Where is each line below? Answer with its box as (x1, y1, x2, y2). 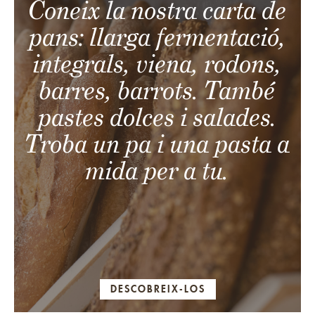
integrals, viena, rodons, (33, 48, 282, 79)
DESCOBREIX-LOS (110, 284, 205, 295)
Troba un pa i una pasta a (25, 128, 290, 160)
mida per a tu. (86, 155, 229, 186)
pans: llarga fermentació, (29, 21, 286, 53)
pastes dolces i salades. (38, 101, 277, 133)
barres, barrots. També (39, 75, 276, 106)
